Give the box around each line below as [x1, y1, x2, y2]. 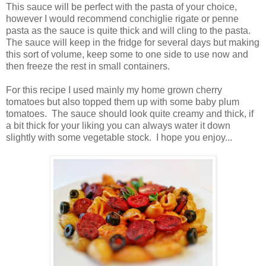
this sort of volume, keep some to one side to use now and [6, 49, 248, 59]
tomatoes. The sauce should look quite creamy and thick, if [6, 108, 254, 119]
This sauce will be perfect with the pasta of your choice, [6, 1, 237, 12]
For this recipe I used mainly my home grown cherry [6, 84, 222, 95]
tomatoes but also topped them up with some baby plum [6, 96, 239, 107]
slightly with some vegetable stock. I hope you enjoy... [6, 132, 232, 142]
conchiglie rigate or [129, 13, 210, 24]
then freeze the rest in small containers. [6, 61, 175, 71]
